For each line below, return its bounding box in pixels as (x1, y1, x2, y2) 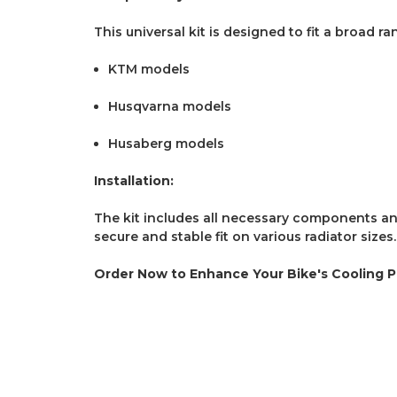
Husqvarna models (108, 97, 232, 114)
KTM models (108, 60, 191, 77)
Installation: (94, 172, 174, 189)
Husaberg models (108, 135, 225, 152)
